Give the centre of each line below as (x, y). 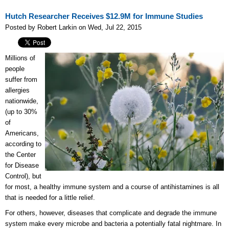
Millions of (20, 58)
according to (23, 144)
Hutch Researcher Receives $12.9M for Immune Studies (104, 16)
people (15, 69)
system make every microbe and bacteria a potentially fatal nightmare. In (113, 224)
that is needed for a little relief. (50, 198)
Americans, (22, 133)
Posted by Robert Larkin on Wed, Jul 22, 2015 (73, 27)
